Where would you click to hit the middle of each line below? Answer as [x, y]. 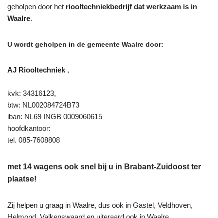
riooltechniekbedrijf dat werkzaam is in [131, 6]
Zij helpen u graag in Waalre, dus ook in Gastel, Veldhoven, [100, 205]
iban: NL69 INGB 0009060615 [55, 116]
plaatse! [22, 179]
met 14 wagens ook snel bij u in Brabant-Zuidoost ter [104, 166]
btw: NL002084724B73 [43, 105]
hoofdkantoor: [29, 128]
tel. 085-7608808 [34, 140]
